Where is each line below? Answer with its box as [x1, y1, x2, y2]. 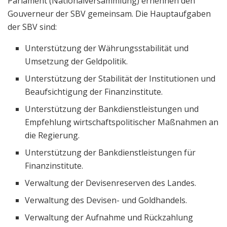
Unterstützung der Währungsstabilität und [25, 42, 189, 54]
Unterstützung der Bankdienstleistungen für [25, 146, 196, 158]
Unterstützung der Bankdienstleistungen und [25, 103, 199, 115]
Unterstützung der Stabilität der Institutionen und [25, 72, 216, 84]
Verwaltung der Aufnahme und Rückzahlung [25, 211, 194, 223]
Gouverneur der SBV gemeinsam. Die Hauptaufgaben [8, 8, 211, 19]
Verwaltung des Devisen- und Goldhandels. [25, 194, 187, 206]
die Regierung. [25, 129, 80, 141]
